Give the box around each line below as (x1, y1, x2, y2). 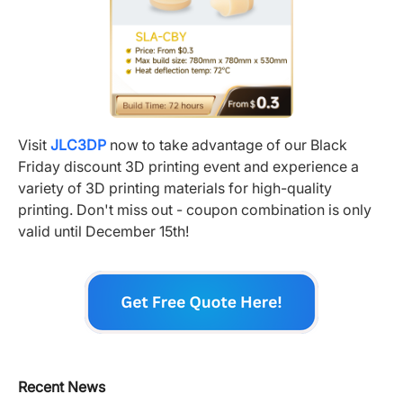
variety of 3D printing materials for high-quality (18, 179, 332, 198)
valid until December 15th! (18, 222, 189, 241)
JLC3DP (50, 136, 106, 155)
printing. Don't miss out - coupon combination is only (18, 201, 372, 219)
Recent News (18, 378, 105, 397)
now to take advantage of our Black (106, 136, 347, 155)
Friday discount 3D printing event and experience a (18, 157, 359, 176)
